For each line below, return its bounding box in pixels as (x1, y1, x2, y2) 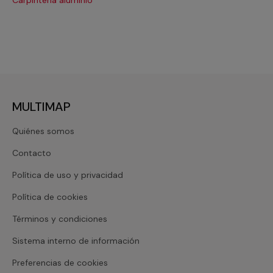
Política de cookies (12, 191, 88, 202)
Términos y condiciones (12, 213, 107, 224)
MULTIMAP (12, 98, 71, 115)
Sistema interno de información (12, 235, 140, 246)
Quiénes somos (12, 125, 74, 136)
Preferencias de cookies (12, 257, 108, 268)
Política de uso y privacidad (12, 169, 123, 180)
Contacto (12, 147, 51, 158)
